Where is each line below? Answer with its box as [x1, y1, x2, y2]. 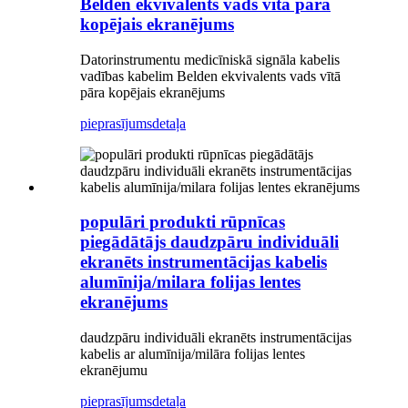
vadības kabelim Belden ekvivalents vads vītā [80, 67, 341, 84]
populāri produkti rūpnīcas [80, 212, 285, 232]
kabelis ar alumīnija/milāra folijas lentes [80, 346, 305, 362]
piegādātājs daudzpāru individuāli [80, 232, 339, 252]
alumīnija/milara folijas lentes [80, 272, 301, 292]
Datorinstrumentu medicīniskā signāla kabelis [80, 51, 340, 67]
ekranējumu [80, 362, 148, 379]
